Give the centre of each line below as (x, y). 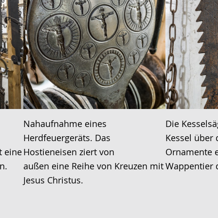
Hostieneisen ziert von (69, 152)
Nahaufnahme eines (65, 124)
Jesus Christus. (53, 180)
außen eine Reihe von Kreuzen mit (93, 166)
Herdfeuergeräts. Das (67, 138)
